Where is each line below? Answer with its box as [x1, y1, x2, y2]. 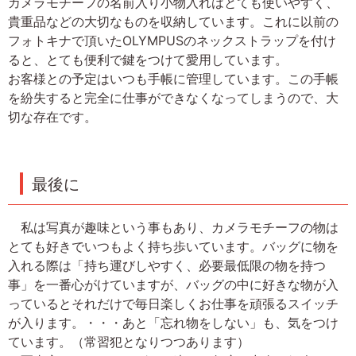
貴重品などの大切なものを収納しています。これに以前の [8, 13, 339, 29]
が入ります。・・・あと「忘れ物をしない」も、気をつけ [8, 314, 339, 331]
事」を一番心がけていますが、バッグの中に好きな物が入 [8, 276, 339, 292]
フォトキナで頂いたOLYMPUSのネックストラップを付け [8, 32, 336, 48]
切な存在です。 [8, 108, 97, 125]
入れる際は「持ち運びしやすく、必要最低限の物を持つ [8, 257, 326, 273]
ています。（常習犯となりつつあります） [8, 333, 250, 350]
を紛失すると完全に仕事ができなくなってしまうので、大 [8, 89, 339, 106]
